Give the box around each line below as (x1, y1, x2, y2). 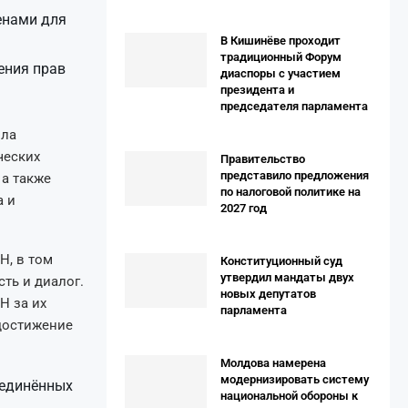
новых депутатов (220, 287, 316, 301)
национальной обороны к (220, 389, 358, 403)
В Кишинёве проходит (220, 34, 341, 47)
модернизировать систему (220, 372, 369, 386)
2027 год (220, 201, 267, 215)
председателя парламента (220, 99, 368, 113)
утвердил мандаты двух (220, 270, 354, 284)
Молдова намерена (220, 356, 326, 370)
